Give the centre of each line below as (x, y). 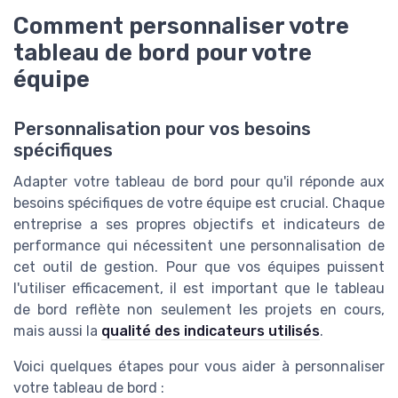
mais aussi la (57, 330)
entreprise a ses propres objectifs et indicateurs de (199, 224)
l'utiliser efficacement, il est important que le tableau (199, 288)
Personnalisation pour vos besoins (162, 128)
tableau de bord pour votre (163, 52)
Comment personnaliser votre (181, 25)
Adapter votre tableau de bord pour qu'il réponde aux (199, 181)
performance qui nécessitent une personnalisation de (199, 245)
